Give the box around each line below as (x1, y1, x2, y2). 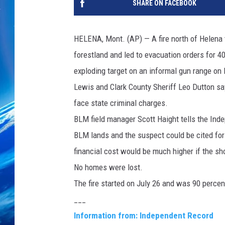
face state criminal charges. (74, 98, 168, 108)
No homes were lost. (74, 162, 143, 173)
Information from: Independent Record (74, 210, 213, 221)
